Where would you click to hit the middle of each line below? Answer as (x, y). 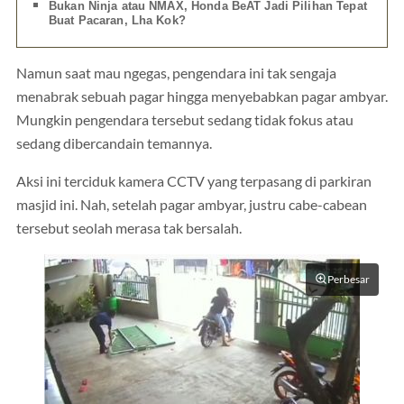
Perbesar (349, 279)
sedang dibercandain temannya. (114, 144)
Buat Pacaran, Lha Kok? (117, 21)
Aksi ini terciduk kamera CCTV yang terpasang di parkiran (194, 181)
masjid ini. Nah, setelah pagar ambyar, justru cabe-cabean (192, 204)
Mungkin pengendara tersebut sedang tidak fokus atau (185, 120)
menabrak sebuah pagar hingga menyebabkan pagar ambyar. (202, 97)
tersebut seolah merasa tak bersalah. (129, 228)
